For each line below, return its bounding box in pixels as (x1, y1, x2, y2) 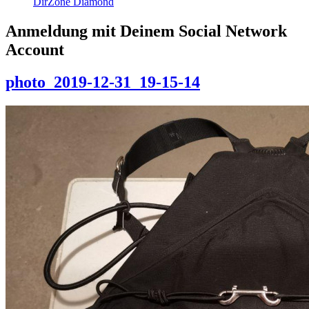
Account (6, 41, 64, 59)
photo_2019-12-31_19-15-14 (6, 73, 200, 92)
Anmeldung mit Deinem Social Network (6, 22, 287, 41)
